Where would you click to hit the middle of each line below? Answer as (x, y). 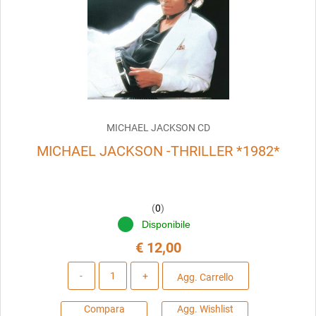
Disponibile (168, 225)
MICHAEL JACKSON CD (158, 128)
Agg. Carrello (206, 277)
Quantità (157, 269)
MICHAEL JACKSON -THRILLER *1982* (158, 151)
